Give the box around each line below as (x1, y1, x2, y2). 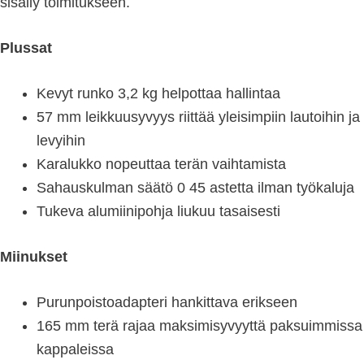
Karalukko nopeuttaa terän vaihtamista (37, 156, 286, 173)
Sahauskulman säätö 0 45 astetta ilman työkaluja (37, 180, 354, 197)
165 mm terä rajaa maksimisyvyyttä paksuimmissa (37, 318, 362, 335)
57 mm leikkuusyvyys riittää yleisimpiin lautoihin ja (37, 109, 360, 126)
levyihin (37, 132, 85, 149)
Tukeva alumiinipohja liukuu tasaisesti (37, 203, 280, 220)
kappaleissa (37, 341, 114, 358)
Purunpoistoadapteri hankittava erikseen (37, 294, 297, 311)
